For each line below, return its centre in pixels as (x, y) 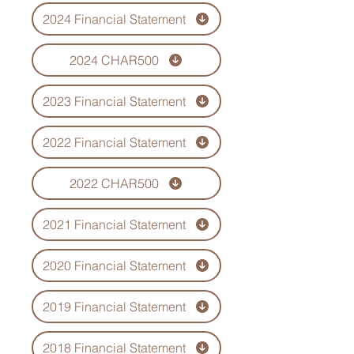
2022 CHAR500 (114, 183)
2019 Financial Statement (114, 307)
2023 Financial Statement (114, 101)
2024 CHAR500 (114, 60)
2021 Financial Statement (114, 224)
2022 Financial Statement (114, 142)
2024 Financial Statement (114, 19)
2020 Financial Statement (114, 265)
